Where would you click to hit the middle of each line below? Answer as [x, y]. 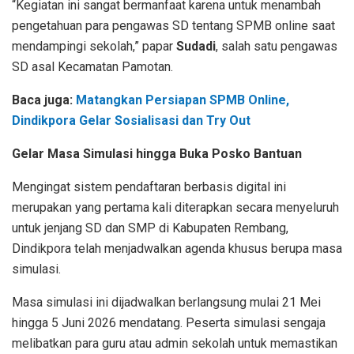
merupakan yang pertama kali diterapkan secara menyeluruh [175, 207]
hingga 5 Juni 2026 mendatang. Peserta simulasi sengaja [169, 322]
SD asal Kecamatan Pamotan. [92, 66]
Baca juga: [44, 100]
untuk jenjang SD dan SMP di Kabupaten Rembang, [150, 228]
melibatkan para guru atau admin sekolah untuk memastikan [175, 343]
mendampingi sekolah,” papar [94, 46]
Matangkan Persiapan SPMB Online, [183, 100]
